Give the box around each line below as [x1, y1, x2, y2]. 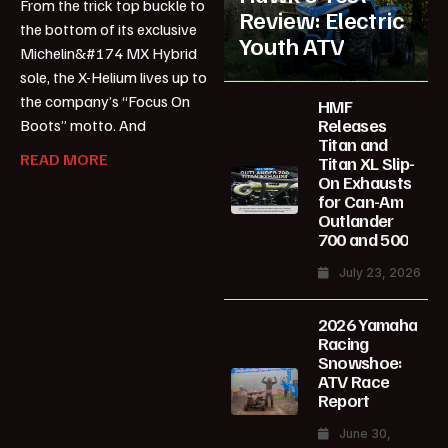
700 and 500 [317, 227, 409, 250]
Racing [317, 331, 369, 354]
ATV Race [317, 369, 390, 392]
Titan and [317, 132, 388, 155]
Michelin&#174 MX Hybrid [20, 43, 197, 63]
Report [317, 388, 370, 411]
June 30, [338, 425, 391, 441]
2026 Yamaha [317, 312, 418, 335]
